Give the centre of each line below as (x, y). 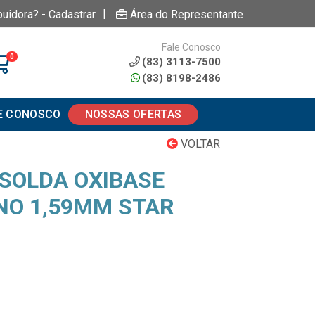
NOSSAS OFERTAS (133, 114)
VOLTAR (199, 144)
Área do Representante (187, 14)
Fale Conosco (191, 47)
